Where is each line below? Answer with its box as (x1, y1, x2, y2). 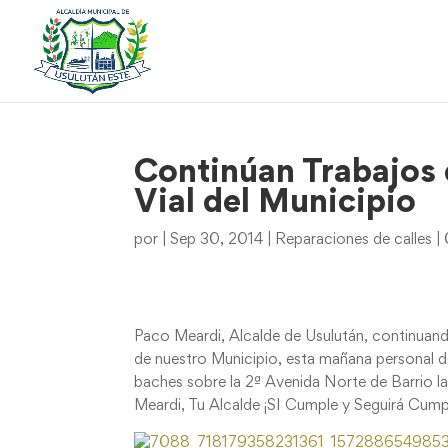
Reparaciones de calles (275, 233, 433, 247)
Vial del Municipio (134, 189, 417, 219)
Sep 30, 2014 (170, 233, 264, 247)
